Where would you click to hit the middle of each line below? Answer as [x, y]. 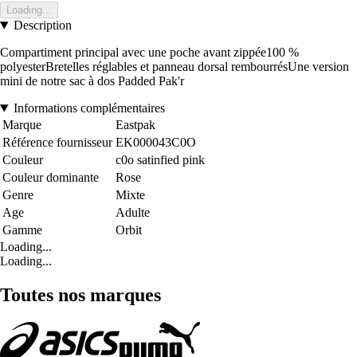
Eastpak [135, 125]
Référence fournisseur [57, 143]
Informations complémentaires [89, 108]
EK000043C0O [156, 143]
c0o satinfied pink [160, 160]
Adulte [133, 213]
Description [42, 25]
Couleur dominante [51, 178]
